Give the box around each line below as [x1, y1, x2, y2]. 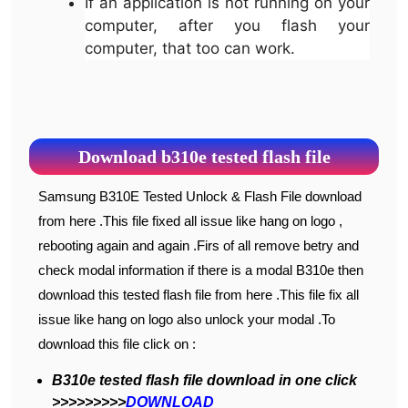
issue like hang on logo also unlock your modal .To [38, 311, 335, 327]
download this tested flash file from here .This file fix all [38, 286, 359, 302]
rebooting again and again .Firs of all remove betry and [38, 237, 359, 253]
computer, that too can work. [85, 39, 295, 58]
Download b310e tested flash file [77, 146, 331, 167]
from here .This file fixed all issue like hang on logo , [38, 212, 342, 229]
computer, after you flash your [85, 16, 370, 36]
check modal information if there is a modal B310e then [38, 261, 363, 278]
